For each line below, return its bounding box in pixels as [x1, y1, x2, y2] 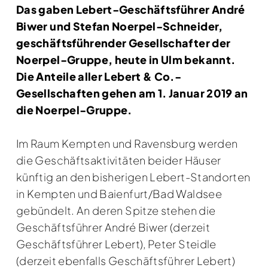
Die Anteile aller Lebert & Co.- [16, 69, 182, 83]
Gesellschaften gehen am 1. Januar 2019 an [16, 86, 248, 100]
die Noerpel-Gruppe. [16, 102, 132, 117]
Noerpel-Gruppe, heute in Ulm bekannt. [16, 52, 236, 66]
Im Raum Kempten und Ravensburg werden [16, 136, 238, 150]
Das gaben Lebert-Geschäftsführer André [16, 2, 245, 16]
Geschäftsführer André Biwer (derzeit [16, 220, 210, 234]
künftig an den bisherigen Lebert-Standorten [16, 169, 251, 184]
